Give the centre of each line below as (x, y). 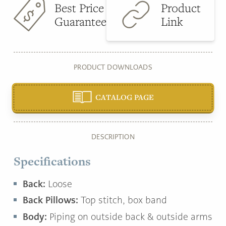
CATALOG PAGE (124, 97)
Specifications (52, 161)
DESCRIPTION (113, 137)
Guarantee (80, 22)
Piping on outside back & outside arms (131, 217)
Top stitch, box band (124, 201)
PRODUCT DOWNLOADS (113, 67)
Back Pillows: (52, 200)
